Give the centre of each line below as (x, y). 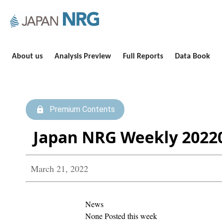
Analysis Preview (83, 56)
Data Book (193, 56)
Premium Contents (82, 109)
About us (27, 56)
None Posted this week (121, 216)
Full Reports (143, 56)
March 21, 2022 (59, 168)
